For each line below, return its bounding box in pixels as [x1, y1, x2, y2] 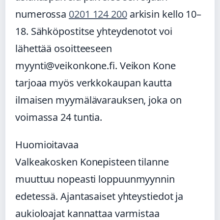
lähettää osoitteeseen [15, 42, 112, 55]
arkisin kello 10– [127, 7, 202, 21]
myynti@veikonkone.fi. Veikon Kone [15, 59, 176, 73]
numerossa [15, 7, 69, 21]
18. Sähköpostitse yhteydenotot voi [15, 25, 172, 38]
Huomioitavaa [15, 138, 79, 152]
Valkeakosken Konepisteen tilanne [15, 155, 169, 169]
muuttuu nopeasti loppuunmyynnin [15, 172, 175, 186]
